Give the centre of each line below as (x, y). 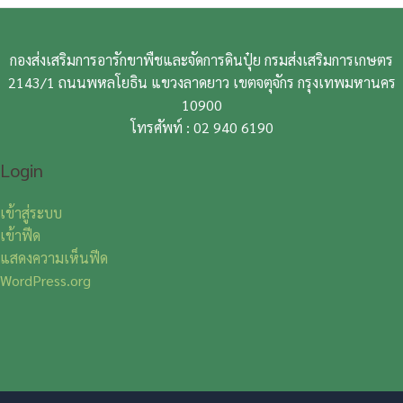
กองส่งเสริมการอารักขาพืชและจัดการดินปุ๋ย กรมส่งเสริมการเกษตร (201, 60)
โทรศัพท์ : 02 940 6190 (201, 128)
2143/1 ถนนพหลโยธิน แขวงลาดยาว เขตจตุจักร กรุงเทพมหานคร (201, 83)
